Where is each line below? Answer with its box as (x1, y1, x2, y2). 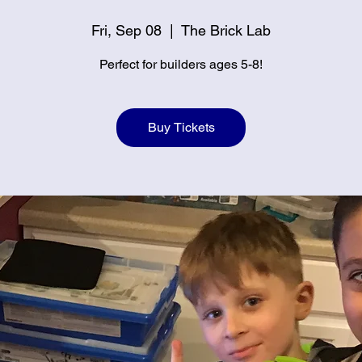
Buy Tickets (147, 120, 215, 135)
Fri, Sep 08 (91, 22, 162, 39)
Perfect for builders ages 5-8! (99, 57, 263, 72)
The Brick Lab (181, 22, 271, 39)
